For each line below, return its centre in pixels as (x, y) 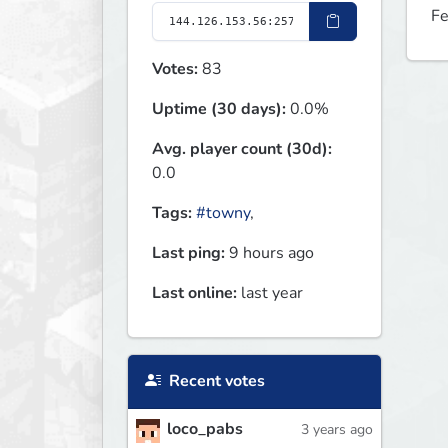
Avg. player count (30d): (242, 149)
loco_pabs (205, 429)
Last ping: (188, 253)
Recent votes (215, 381)
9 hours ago (269, 253)
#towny (223, 213)
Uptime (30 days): (219, 109)
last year (270, 293)
